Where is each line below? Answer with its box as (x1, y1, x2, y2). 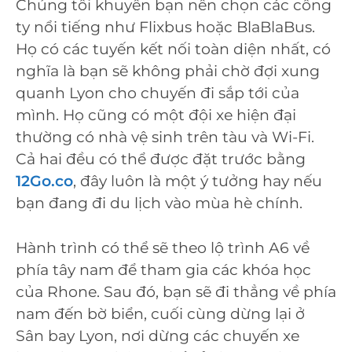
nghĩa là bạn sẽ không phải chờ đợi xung (16, 62, 320, 81)
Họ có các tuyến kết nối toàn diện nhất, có (16, 40, 331, 59)
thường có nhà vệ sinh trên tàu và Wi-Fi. (16, 128, 314, 147)
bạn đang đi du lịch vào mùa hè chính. (16, 194, 302, 213)
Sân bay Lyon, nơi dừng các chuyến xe (16, 326, 299, 345)
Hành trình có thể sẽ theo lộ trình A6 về (16, 238, 310, 257)
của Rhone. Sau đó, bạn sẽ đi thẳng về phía (16, 282, 336, 301)
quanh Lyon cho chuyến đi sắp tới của (16, 84, 299, 103)
